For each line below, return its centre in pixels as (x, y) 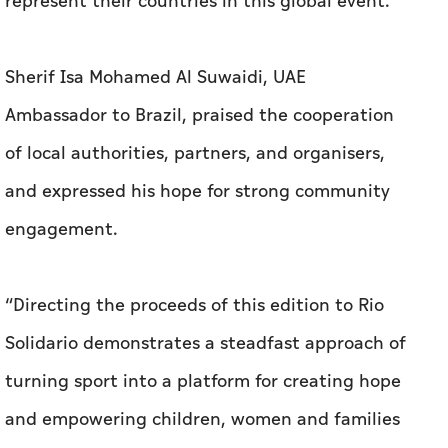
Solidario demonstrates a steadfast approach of (205, 344)
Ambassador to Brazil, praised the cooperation (199, 116)
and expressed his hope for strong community (197, 192)
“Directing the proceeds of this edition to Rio (194, 306)
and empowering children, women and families (202, 420)
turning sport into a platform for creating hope (203, 382)
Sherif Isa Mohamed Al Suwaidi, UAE (155, 78)
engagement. (61, 230)
